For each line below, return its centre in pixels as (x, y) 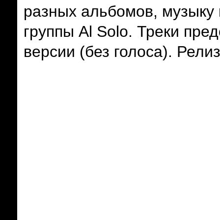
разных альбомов (88, 11)
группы (49, 31)
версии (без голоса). (98, 52)
